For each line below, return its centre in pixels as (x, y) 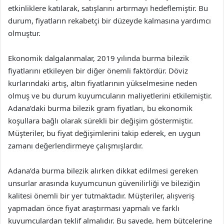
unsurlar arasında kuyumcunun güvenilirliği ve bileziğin (104, 183)
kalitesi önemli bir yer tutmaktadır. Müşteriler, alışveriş (101, 195)
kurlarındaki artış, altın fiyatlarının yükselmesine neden (102, 83)
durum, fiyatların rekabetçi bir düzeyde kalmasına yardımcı (109, 20)
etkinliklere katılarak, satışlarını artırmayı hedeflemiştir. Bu (108, 8)
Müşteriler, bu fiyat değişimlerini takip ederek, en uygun (104, 133)
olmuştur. (24, 33)
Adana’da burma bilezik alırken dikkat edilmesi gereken (103, 170)
